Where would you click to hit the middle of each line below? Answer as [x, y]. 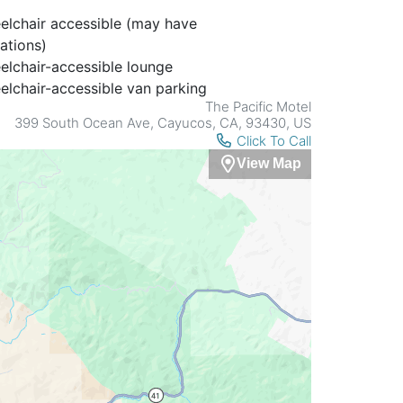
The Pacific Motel [258, 107]
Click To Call [274, 141]
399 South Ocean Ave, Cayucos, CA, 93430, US [163, 123]
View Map [269, 164]
